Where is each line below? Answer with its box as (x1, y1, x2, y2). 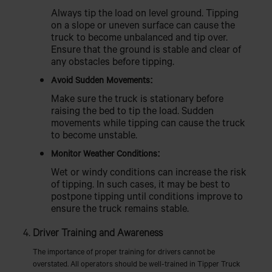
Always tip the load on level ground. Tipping (50, 5, 239, 19)
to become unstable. (50, 127, 137, 141)
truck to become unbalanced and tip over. (50, 30, 228, 44)
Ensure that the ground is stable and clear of (50, 42, 241, 56)
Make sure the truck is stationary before (50, 91, 223, 105)
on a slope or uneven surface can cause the (50, 18, 235, 32)
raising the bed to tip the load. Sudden (50, 103, 214, 117)
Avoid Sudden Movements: (50, 73, 153, 86)
